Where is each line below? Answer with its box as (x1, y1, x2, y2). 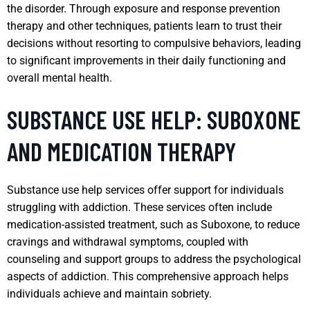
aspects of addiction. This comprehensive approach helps (7, 269, 289, 283)
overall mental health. (7, 71, 112, 84)
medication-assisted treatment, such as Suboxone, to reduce (7, 217, 300, 231)
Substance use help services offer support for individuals (7, 183, 284, 197)
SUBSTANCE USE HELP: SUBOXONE (7, 104, 301, 134)
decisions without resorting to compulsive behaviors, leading (7, 36, 301, 50)
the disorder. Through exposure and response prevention (7, 1, 280, 15)
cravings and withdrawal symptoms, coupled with (7, 235, 248, 248)
